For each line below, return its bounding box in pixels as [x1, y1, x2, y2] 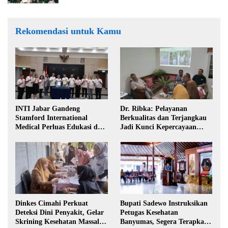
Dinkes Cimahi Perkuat [15, 199, 88, 208]
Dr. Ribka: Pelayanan [120, 105, 187, 113]
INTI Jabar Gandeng [15, 105, 80, 113]
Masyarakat [120, 132, 157, 140]
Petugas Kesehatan [120, 209, 178, 217]
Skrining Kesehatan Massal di [15, 218, 107, 226]
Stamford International [15, 114, 88, 122]
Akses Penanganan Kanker [15, 132, 98, 140]
